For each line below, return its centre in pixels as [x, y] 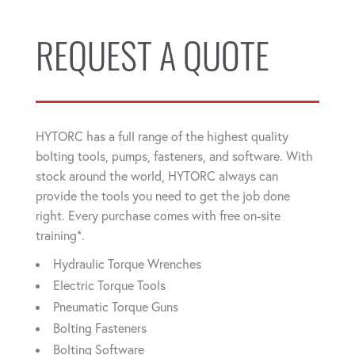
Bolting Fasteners [100, 328]
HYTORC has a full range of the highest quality [162, 136]
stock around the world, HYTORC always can [157, 176]
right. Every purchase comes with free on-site [158, 216]
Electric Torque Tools [109, 285]
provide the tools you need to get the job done [163, 196]
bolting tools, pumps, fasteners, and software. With [174, 156]
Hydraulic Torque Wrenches [127, 264]
